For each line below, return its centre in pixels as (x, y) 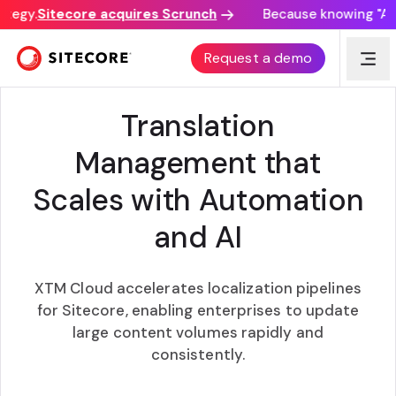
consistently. (198, 354)
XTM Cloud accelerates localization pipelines (198, 288)
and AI (198, 237)
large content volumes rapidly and (198, 332)
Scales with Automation (198, 200)
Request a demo (258, 58)
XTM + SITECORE (198, 50)
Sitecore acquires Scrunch (122, 14)
